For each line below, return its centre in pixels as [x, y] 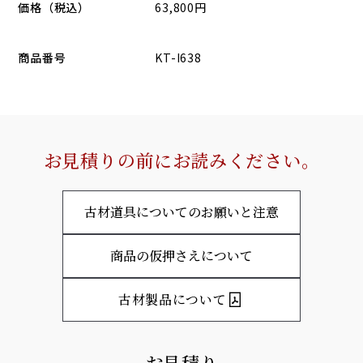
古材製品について [172, 300]
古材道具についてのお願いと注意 [181, 212]
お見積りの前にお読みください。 [181, 160]
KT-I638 [178, 57]
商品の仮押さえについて [181, 256]
